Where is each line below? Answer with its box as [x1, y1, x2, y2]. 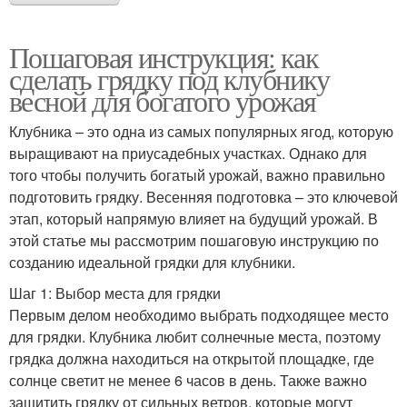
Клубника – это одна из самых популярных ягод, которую [9, 121, 393, 143]
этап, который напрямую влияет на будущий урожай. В [9, 208, 378, 230]
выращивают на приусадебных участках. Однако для [9, 143, 367, 164]
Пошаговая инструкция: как [9, 37, 318, 77]
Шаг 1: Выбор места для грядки [9, 283, 221, 304]
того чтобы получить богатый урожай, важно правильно [9, 164, 385, 186]
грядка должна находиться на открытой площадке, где [9, 348, 374, 370]
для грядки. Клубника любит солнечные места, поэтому [9, 326, 381, 348]
